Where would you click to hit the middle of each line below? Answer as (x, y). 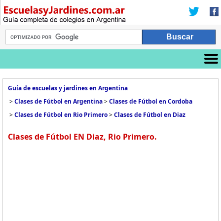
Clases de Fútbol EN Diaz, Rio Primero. (82, 137)
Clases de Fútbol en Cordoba (151, 101)
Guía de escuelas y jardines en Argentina (68, 88)
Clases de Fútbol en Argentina (58, 101)
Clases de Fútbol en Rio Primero (61, 115)
